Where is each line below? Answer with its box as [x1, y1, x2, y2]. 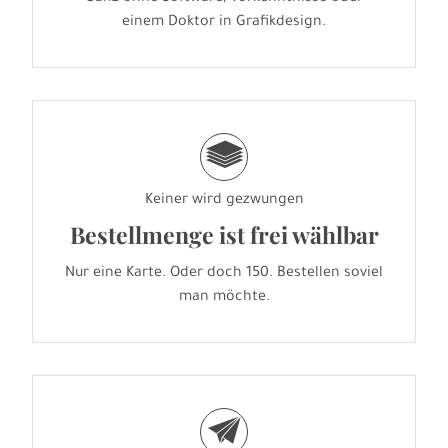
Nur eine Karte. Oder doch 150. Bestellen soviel [65, 266, 383, 283]
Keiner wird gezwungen [144, 193, 304, 210]
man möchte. [178, 290, 270, 307]
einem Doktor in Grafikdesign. [122, 15, 326, 32]
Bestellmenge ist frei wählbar [69, 219, 379, 251]
